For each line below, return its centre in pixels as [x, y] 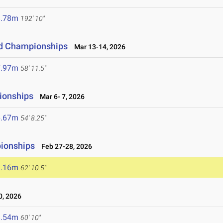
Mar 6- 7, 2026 [60, 97]
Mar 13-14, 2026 [98, 47]
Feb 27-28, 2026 [65, 147]
